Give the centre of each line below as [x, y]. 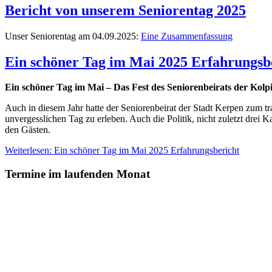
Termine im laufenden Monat [77, 174]
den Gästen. [28, 130]
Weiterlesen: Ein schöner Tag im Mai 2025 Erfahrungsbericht [122, 151]
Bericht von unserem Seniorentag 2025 [125, 10]
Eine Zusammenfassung [187, 36]
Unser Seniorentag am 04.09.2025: [73, 36]
